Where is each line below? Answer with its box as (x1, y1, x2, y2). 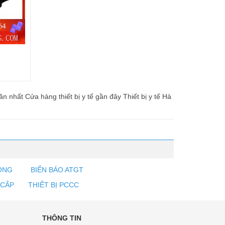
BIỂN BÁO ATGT (29, 166, 83, 174)
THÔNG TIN (42, 214, 81, 222)
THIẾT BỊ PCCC (28, 181, 79, 189)
